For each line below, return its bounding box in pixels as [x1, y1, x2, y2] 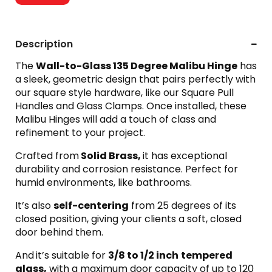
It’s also [15, 198, 53, 212]
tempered [181, 248, 233, 262]
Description [15, 36, 73, 51]
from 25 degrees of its [129, 198, 236, 212]
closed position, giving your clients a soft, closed [15, 211, 242, 226]
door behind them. [15, 225, 103, 239]
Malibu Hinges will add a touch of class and [15, 112, 216, 126]
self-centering [53, 198, 129, 212]
